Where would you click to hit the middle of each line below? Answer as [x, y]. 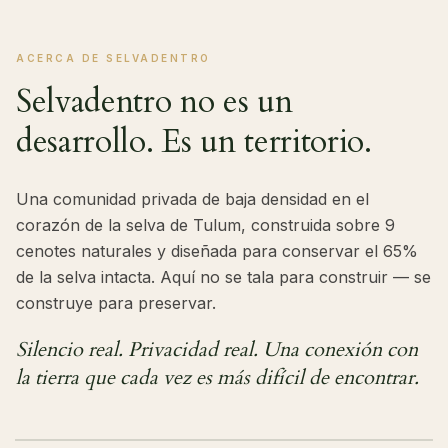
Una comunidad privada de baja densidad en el [192, 199]
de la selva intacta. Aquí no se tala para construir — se [223, 277]
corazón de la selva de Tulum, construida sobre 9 [205, 225]
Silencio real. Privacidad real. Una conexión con [217, 349]
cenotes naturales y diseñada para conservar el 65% [217, 251]
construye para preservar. [116, 303]
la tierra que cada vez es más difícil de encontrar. [217, 377]
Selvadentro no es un [154, 102]
